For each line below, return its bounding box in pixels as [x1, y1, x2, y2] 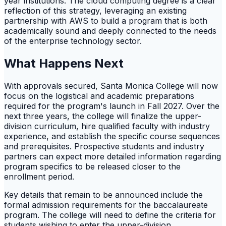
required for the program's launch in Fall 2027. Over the [4, 100, 219, 111]
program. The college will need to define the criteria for [4, 209, 216, 220]
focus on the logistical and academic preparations [4, 90, 194, 101]
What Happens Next [4, 55, 124, 71]
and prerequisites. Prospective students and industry [4, 141, 204, 151]
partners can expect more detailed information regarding [4, 151, 221, 161]
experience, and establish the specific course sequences [4, 131, 220, 141]
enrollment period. [4, 171, 74, 182]
